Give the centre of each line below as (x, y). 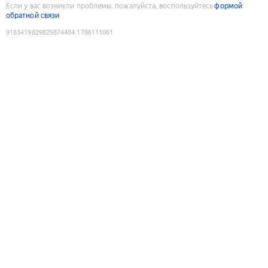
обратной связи (33, 15)
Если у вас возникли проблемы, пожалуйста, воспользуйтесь (110, 6)
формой (228, 6)
